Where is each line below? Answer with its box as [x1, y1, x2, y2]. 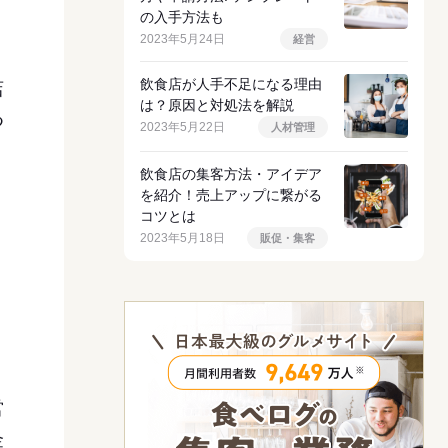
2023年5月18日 [140, 231, 225, 245]
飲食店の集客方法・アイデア [140, 166, 322, 182]
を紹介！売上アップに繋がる [140, 187, 322, 203]
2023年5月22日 [140, 120, 225, 134]
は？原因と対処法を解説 [140, 97, 294, 113]
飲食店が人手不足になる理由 [140, 76, 322, 92]
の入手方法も [140, 9, 224, 25]
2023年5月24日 [140, 32, 225, 46]
